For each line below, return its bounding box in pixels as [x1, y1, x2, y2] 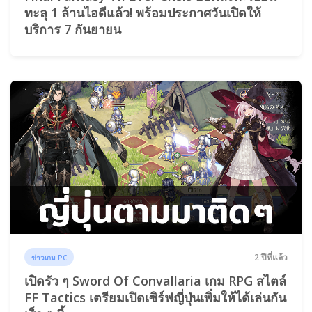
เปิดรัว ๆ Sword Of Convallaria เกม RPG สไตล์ [24, 272, 286, 289]
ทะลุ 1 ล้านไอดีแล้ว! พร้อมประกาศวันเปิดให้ [24, 4, 261, 22]
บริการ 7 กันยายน [24, 21, 121, 38]
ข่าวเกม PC [31, 252, 68, 263]
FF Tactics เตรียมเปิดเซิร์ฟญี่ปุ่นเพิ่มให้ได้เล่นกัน [24, 288, 286, 306]
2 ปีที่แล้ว [254, 251, 288, 263]
